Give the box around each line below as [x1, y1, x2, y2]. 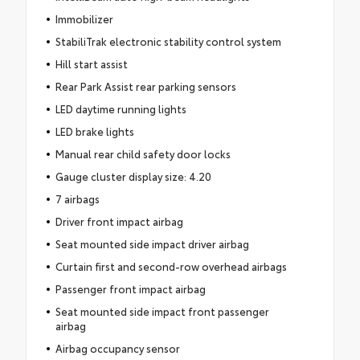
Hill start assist [55, 55, 128, 71]
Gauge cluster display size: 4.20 [55, 168, 211, 183]
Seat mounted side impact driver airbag [55, 235, 249, 251]
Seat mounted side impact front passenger [55, 303, 269, 318]
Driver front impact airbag [55, 213, 183, 228]
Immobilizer [55, 10, 113, 26]
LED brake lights [55, 123, 134, 138]
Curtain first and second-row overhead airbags [55, 258, 287, 273]
